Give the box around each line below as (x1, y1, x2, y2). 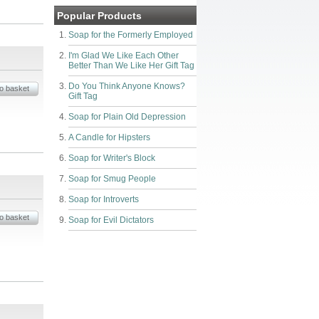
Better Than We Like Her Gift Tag (68, 61, 194, 70)
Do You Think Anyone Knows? (68, 81, 185, 91)
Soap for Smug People (68, 174, 156, 184)
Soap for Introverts (68, 194, 139, 204)
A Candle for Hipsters (68, 132, 150, 142)
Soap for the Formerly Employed (68, 30, 193, 40)
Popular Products (57, 10, 142, 21)
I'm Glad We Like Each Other (68, 51, 179, 61)
